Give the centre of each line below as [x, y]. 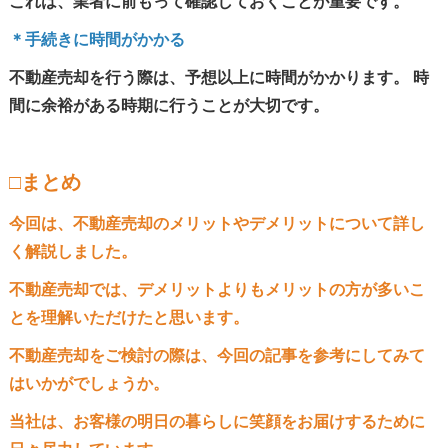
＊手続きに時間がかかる [96, 39]
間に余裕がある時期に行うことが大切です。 [168, 105]
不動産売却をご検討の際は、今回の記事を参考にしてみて [216, 355]
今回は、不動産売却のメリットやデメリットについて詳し [216, 223]
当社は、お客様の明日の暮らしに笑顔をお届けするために [216, 421]
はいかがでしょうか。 [88, 383]
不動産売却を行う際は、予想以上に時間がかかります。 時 [218, 77]
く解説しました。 [72, 251]
